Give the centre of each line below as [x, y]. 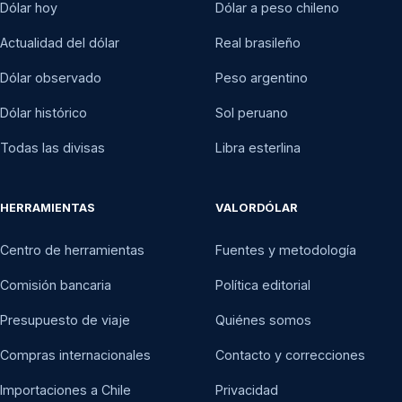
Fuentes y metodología [286, 250]
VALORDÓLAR [257, 208]
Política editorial [263, 285]
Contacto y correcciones [290, 355]
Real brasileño [258, 43]
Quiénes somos [263, 320]
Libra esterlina [258, 148]
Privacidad [247, 390]
